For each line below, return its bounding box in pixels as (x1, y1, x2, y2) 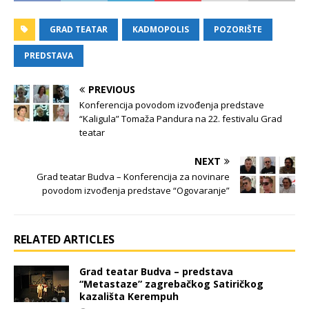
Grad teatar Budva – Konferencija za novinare (37, 170, 230, 183)
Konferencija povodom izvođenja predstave (79, 98, 264, 111)
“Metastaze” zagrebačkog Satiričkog (79, 277, 263, 290)
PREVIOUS (88, 82, 135, 96)
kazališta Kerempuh (79, 289, 179, 303)
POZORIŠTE (214, 23, 262, 35)
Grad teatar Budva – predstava (79, 264, 233, 278)
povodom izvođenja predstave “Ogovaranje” (42, 183, 230, 197)
